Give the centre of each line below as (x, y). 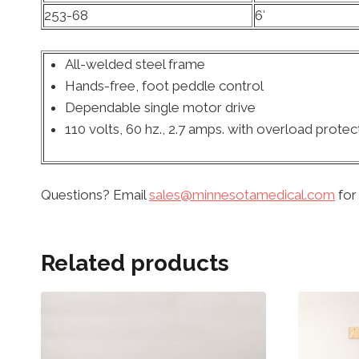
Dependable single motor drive (160, 107)
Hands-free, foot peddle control (164, 85)
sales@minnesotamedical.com (242, 195)
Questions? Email (95, 195)
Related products (135, 264)
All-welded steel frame (135, 64)
